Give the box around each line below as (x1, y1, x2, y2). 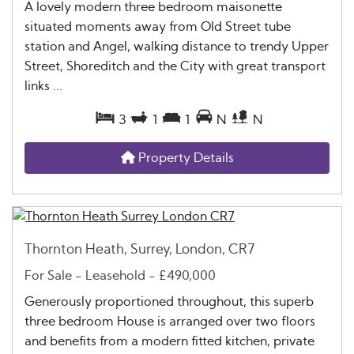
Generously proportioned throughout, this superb (24, 296, 314, 309)
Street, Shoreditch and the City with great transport (24, 59, 326, 73)
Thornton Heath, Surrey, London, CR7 (24, 242, 255, 256)
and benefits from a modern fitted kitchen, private (24, 335, 314, 348)
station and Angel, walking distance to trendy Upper (24, 40, 329, 53)
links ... (24, 79, 62, 92)
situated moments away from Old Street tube (24, 20, 291, 33)
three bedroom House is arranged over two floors (24, 315, 315, 329)
